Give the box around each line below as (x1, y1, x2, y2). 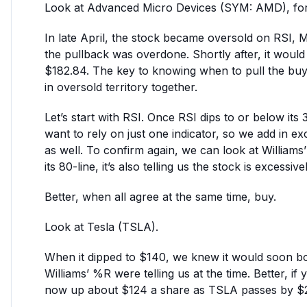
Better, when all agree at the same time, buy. (45, 190, 276, 204)
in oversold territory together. (45, 80, 197, 94)
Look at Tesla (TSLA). (45, 220, 158, 234)
